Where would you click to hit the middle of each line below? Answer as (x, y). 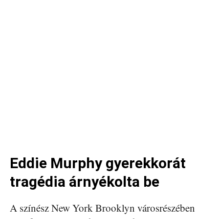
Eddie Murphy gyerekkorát (98, 163)
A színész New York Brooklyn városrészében (102, 208)
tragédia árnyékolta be (85, 181)
